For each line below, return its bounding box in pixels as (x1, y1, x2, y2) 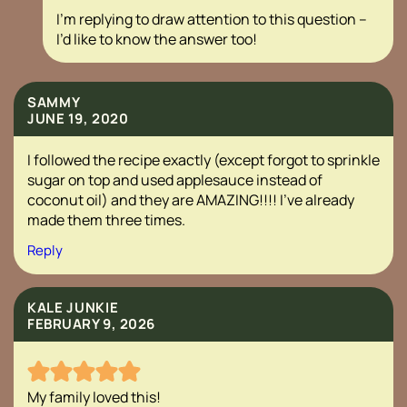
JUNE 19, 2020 (27, 108, 129, 128)
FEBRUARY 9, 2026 (27, 313, 155, 333)
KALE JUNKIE (27, 297, 119, 317)
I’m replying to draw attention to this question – (56, 8, 367, 29)
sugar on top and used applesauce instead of (27, 169, 323, 190)
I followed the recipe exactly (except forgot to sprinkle (27, 149, 380, 170)
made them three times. (27, 209, 185, 230)
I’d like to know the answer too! (56, 28, 257, 49)
